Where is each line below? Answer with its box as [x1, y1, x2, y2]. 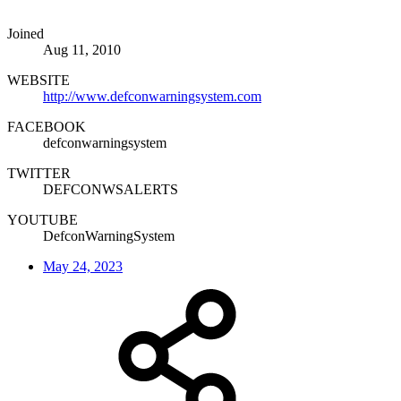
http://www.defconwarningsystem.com [43, 88, 261, 104]
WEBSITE [7, 72, 70, 88]
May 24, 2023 [43, 258, 123, 274]
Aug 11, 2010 [43, 41, 121, 57]
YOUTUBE [7, 211, 78, 227]
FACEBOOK [7, 118, 86, 134]
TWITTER [7, 165, 71, 181]
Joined [7, 25, 44, 41]
